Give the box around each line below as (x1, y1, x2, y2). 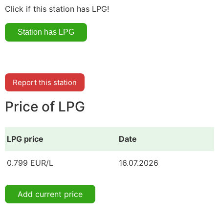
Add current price (18, 189, 83, 199)
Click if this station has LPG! (5, 3, 109, 14)
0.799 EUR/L (7, 157, 53, 168)
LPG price (7, 133, 44, 144)
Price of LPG (5, 98, 85, 115)
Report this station (13, 77, 77, 87)
